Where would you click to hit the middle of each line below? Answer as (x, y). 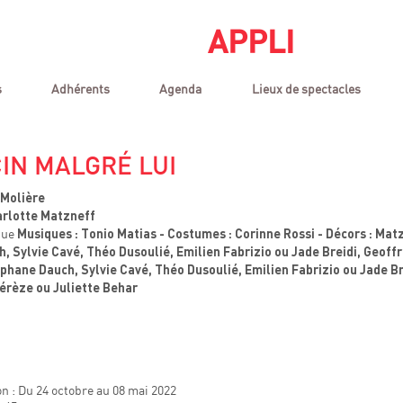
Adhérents (81, 88)
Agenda (181, 88)
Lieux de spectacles (306, 88)
